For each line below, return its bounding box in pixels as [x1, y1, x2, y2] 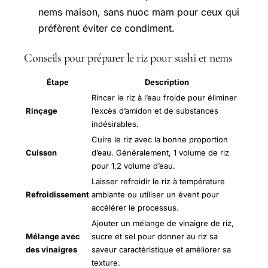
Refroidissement [26, 190, 89, 200]
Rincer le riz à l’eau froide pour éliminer [92, 93, 237, 103]
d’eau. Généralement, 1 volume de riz [92, 148, 229, 158]
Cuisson [26, 148, 57, 158]
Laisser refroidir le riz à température [92, 176, 225, 187]
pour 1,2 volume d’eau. [92, 161, 175, 171]
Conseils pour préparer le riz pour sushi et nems [24, 51, 232, 66]
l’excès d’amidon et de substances [92, 106, 218, 116]
